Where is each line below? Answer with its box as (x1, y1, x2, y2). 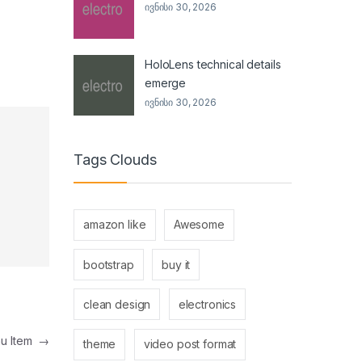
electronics (178, 297, 237, 311)
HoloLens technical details (145, 57, 281, 72)
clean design (83, 297, 151, 311)
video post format (143, 337, 237, 351)
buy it (162, 257, 191, 271)
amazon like (83, 217, 146, 232)
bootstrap (83, 257, 134, 271)
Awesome (173, 217, 225, 232)
